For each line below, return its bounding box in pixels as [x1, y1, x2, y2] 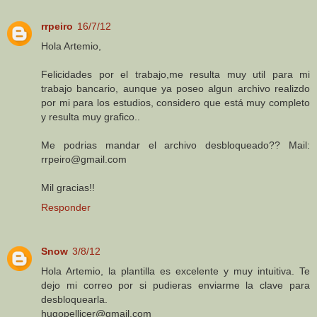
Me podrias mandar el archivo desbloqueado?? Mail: [41, 139, 310, 151]
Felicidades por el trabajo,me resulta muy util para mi [41, 69, 310, 81]
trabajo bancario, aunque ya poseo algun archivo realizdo [41, 83, 310, 95]
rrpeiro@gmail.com [41, 154, 127, 166]
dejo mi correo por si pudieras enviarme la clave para [41, 279, 310, 292]
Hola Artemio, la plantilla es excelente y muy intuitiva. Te [41, 265, 310, 277]
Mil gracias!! [41, 182, 95, 194]
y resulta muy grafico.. [41, 111, 140, 123]
